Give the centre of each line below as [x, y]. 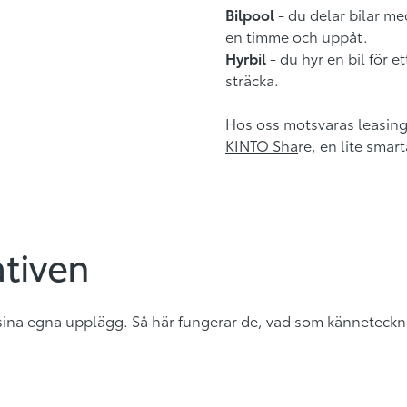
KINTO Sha [262, 145]
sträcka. [252, 79]
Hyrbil [246, 58]
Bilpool [250, 14]
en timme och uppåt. [297, 36]
